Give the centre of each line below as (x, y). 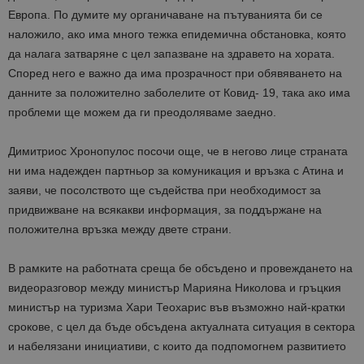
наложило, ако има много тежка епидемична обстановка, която (177, 35)
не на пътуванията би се (257, 15)
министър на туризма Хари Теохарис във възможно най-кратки (177, 308)
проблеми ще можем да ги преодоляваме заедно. (142, 113)
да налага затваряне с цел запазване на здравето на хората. (171, 54)
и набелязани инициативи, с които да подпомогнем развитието (177, 347)
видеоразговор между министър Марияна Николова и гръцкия (175, 288)
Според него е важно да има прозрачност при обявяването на (175, 74)
